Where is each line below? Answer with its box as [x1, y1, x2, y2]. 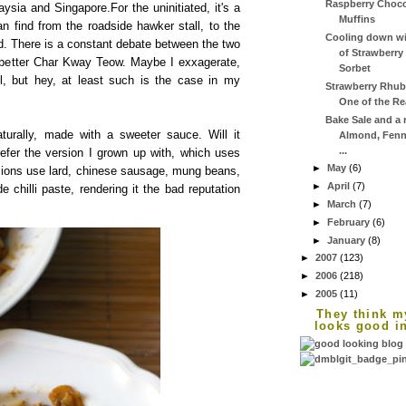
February [327, 216, 373, 227]
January [327, 234, 369, 246]
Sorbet [338, 63, 371, 74]
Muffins [338, 14, 375, 25]
